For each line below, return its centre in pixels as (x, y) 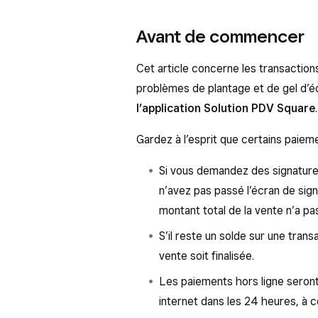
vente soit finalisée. (207, 256)
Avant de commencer (220, 36)
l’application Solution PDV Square (226, 108)
